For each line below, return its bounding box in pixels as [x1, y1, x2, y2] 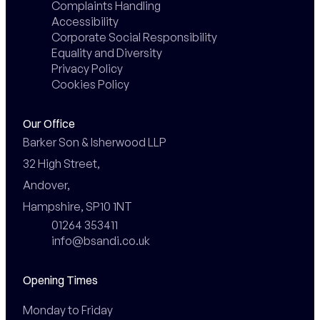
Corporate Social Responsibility [51, 29, 217, 44]
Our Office [22, 116, 75, 131]
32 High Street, [22, 156, 100, 171]
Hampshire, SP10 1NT [22, 199, 132, 214]
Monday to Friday [22, 302, 113, 317]
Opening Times [22, 272, 98, 287]
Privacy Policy [51, 61, 123, 76]
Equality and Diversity [51, 45, 162, 60]
